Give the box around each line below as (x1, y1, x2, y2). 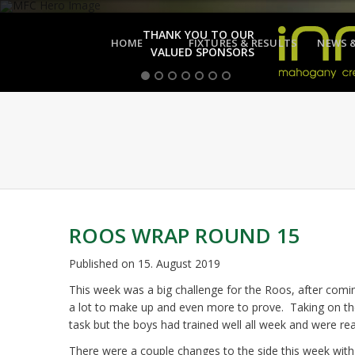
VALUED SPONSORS (151, 44, 254, 59)
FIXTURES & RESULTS (188, 36, 298, 50)
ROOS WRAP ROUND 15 (69, 221, 300, 250)
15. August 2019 (138, 256, 220, 271)
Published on (69, 256, 138, 271)
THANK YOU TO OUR (143, 27, 254, 42)
